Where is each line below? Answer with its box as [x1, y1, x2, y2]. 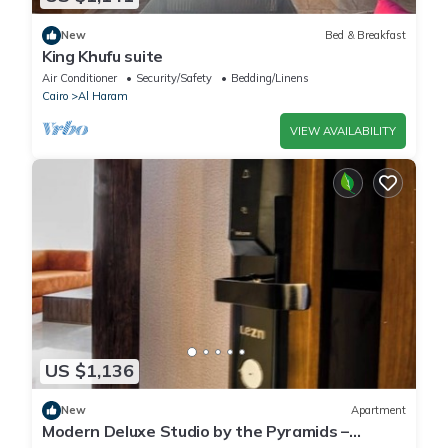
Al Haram [78, 88, 128, 103]
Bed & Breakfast [325, 28, 406, 42]
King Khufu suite [42, 45, 163, 66]
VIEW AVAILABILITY [290, 123, 396, 138]
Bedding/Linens [231, 70, 309, 85]
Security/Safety [136, 70, 212, 85]
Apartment [351, 403, 406, 418]
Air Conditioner [42, 70, 117, 85]
